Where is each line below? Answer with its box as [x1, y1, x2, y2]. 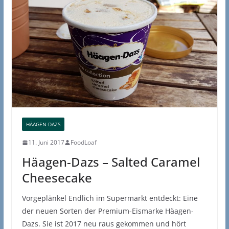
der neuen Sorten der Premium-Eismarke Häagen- [21, 206, 194, 216]
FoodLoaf [70, 138, 97, 147]
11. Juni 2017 [28, 138, 64, 147]
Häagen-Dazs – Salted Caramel [21, 153, 200, 171]
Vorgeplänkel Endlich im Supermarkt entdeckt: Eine [21, 193, 198, 203]
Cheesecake [21, 169, 92, 187]
